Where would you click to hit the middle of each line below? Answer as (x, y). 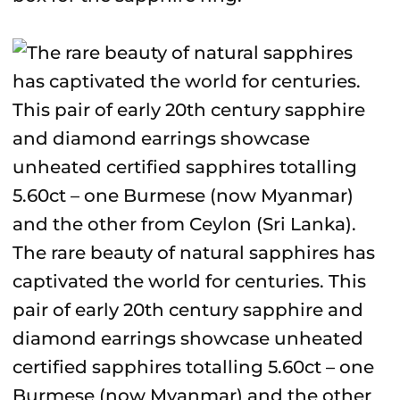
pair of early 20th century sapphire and (188, 310)
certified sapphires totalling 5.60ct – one (193, 367)
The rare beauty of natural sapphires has (194, 253)
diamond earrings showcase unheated (188, 338)
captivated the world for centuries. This (189, 281)
